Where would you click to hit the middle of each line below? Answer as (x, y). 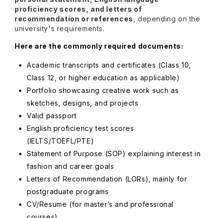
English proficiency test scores (81, 128)
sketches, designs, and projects (83, 103)
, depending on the (167, 19)
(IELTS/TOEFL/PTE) (61, 141)
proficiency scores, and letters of (78, 9)
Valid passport (52, 116)
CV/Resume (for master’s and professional (100, 204)
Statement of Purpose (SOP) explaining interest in (114, 154)
